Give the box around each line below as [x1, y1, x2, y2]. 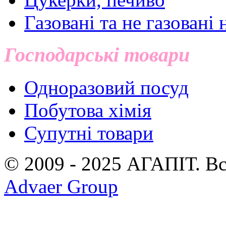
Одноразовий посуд [24, 77, 189, 99]
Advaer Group [4, 176, 118, 198]
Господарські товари [4, 43, 190, 67]
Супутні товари [24, 122, 153, 144]
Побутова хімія [24, 99, 151, 122]
